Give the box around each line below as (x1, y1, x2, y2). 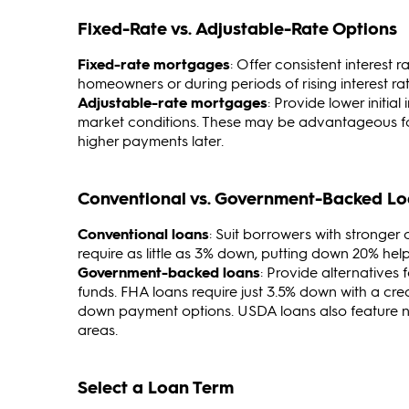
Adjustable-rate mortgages (78, 92, 267, 112)
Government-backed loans (78, 262, 260, 282)
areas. (78, 320, 118, 340)
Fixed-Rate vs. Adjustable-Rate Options (78, 16, 397, 40)
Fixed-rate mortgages (78, 54, 230, 74)
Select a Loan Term (78, 375, 234, 399)
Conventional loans (78, 224, 209, 244)
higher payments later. (78, 131, 224, 151)
